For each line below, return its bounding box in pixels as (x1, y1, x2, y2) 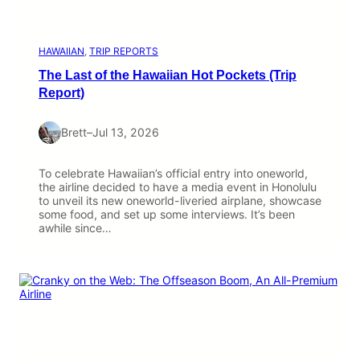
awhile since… (39, 221, 112, 235)
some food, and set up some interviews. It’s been (39, 207, 295, 222)
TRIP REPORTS (89, 45, 158, 58)
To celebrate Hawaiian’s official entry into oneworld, (39, 166, 308, 181)
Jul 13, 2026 (92, 125, 159, 140)
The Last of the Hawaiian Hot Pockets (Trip (39, 67, 297, 83)
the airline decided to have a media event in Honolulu (39, 180, 317, 194)
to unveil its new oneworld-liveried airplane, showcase (39, 194, 321, 208)
